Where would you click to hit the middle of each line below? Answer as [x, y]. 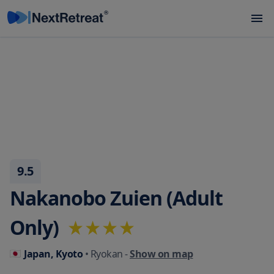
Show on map [161, 254]
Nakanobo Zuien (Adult [116, 198]
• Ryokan [103, 254]
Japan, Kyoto [53, 254]
